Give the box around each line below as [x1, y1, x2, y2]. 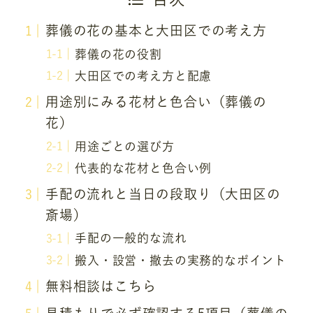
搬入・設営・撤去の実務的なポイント [75, 254, 286, 266]
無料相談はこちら [45, 279, 156, 293]
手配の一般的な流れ [75, 232, 187, 245]
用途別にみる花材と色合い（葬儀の [45, 95, 267, 109]
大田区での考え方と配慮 [75, 69, 212, 82]
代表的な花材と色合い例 [75, 161, 212, 174]
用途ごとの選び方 [75, 140, 175, 152]
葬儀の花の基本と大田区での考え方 [45, 24, 267, 38]
